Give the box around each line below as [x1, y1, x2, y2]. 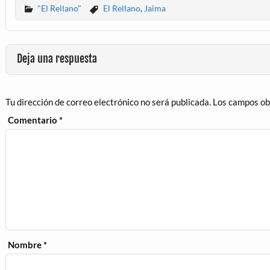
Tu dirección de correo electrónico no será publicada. [5, 96, 211, 107]
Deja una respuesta [16, 52, 97, 66]
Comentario [8, 114, 60, 125]
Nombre [8, 239, 44, 250]
